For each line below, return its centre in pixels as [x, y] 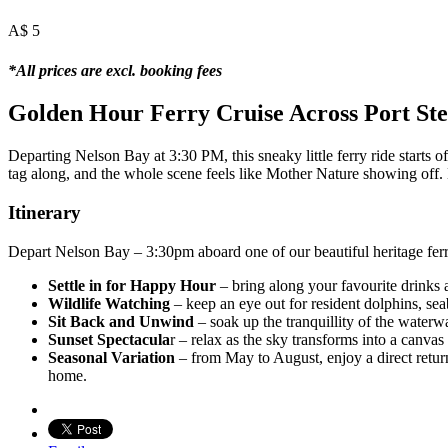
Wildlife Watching [109, 303]
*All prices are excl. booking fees [115, 70]
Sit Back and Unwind [121, 321]
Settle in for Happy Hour [132, 285]
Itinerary [44, 213]
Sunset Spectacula [109, 339]
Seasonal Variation [111, 357]
